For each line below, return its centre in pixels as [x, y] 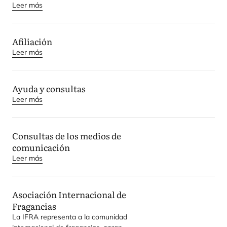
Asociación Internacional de [69, 194]
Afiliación [32, 41]
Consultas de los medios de [67, 136]
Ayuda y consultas [50, 88]
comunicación [42, 147]
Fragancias [35, 206]
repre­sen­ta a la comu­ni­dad [83, 217]
